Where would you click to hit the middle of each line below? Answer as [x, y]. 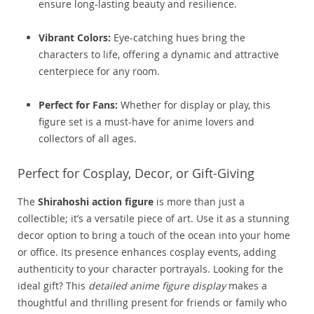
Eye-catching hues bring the [178, 38]
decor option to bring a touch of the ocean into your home [154, 235]
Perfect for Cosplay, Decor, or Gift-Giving [136, 173]
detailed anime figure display [157, 286]
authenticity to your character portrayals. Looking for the [150, 269]
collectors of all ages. [88, 139]
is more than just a [199, 202]
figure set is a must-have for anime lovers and [146, 122]
